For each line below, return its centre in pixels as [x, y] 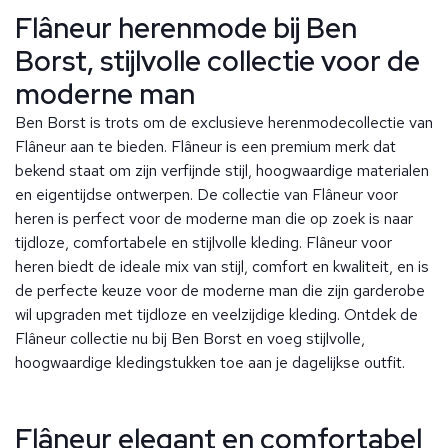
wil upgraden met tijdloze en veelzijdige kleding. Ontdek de [216, 315]
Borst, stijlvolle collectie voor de [217, 61]
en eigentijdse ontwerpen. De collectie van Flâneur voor [206, 195]
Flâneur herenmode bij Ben [186, 28]
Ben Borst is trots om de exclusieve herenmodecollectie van [224, 123]
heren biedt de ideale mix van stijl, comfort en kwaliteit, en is [222, 267]
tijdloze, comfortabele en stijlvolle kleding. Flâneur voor [203, 243]
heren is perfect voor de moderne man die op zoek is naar [214, 219]
